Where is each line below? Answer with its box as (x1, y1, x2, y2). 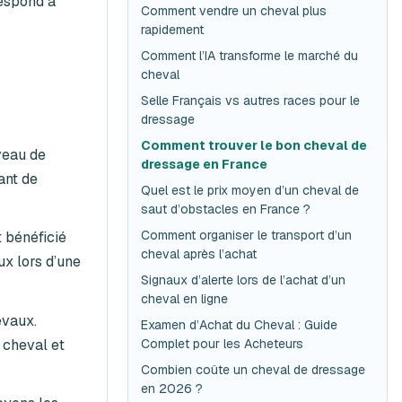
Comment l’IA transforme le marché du (141, 47, 359, 64)
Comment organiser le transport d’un (141, 226, 353, 243)
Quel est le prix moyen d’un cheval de (141, 181, 360, 198)
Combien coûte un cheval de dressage (141, 361, 366, 378)
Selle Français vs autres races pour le (141, 92, 361, 109)
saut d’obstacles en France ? (141, 200, 311, 217)
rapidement (141, 21, 205, 38)
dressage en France (141, 155, 268, 172)
